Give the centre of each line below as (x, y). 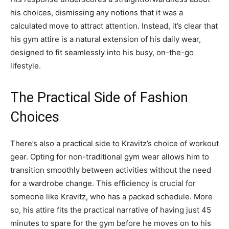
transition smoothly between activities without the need (111, 170)
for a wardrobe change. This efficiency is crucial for (103, 183)
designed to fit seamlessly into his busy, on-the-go (102, 52)
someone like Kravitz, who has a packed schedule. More (111, 196)
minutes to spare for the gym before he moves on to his (111, 223)
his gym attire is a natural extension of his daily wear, (106, 39)
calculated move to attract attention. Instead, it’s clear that (114, 26)
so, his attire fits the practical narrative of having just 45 (111, 210)
